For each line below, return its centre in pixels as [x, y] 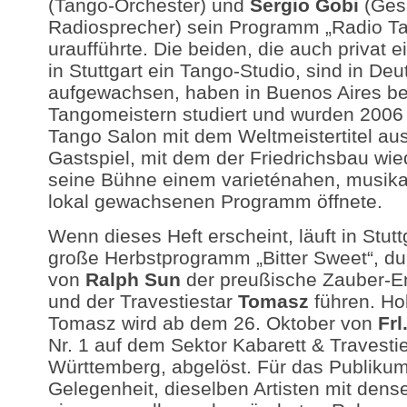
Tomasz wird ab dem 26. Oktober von [213, 323]
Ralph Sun [133, 279]
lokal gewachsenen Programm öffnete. [215, 202]
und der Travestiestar [143, 301]
